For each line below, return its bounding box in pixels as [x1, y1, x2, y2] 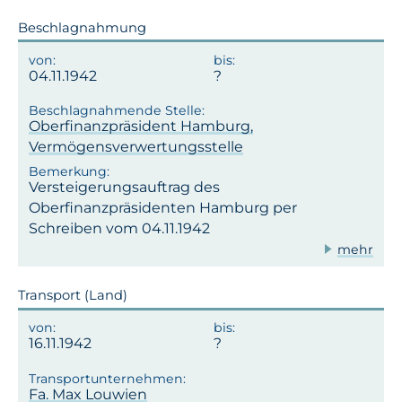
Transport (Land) [18, 287, 127, 304]
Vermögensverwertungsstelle [29, 138, 243, 156]
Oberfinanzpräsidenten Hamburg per [29, 199, 297, 217]
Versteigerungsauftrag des [29, 179, 220, 197]
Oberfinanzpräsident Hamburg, [29, 118, 253, 135]
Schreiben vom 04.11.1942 [29, 220, 210, 238]
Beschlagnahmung [18, 19, 146, 36]
